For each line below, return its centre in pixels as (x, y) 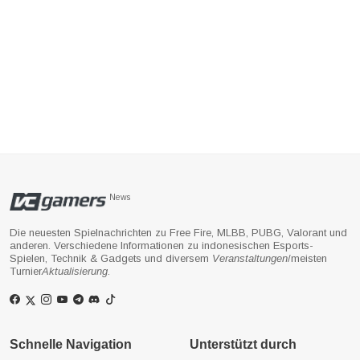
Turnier (26, 271)
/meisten (307, 258)
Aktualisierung (75, 271)
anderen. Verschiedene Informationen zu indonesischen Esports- (162, 245)
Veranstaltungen (250, 258)
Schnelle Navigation (71, 345)
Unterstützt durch (243, 345)
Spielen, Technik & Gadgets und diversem (111, 258)
